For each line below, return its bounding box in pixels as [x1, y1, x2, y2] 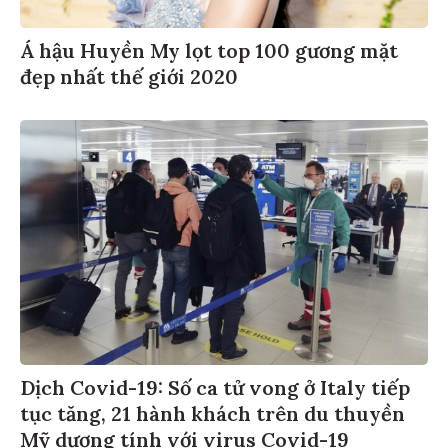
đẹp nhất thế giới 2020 [20, 63, 238, 89]
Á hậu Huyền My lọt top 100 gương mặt [20, 37, 398, 63]
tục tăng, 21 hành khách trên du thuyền [20, 400, 405, 426]
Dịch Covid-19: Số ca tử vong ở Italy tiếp [20, 374, 410, 400]
